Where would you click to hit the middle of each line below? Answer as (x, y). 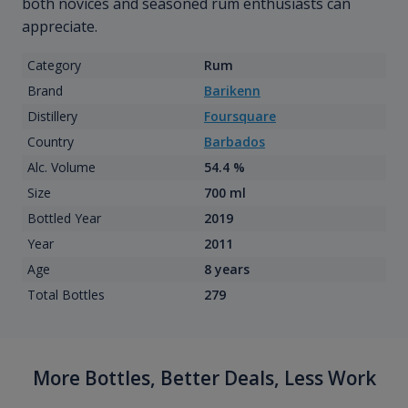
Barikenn (232, 91)
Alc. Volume (61, 168)
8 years (227, 270)
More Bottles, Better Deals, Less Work (204, 378)
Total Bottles (66, 295)
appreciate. (60, 27)
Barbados (235, 142)
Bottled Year (64, 219)
